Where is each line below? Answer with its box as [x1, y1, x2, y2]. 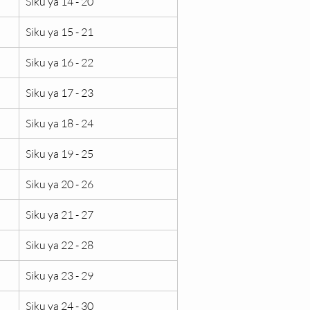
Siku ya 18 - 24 [26, 116, 93, 130]
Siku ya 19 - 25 [26, 147, 93, 161]
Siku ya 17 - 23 [26, 86, 93, 100]
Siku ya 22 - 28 [26, 238, 93, 252]
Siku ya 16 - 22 [26, 55, 93, 69]
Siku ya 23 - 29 [26, 268, 93, 282]
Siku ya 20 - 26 [26, 177, 93, 191]
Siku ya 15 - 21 [26, 25, 93, 39]
